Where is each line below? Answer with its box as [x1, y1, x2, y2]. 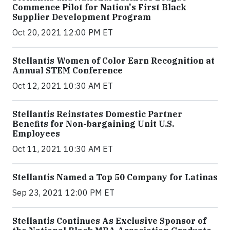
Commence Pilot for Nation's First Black [12, 2, 186, 13]
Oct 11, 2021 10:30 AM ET [12, 144, 113, 155]
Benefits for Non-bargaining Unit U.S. [12, 119, 174, 129]
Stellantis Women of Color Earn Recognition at [12, 55, 215, 66]
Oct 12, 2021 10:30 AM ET [12, 81, 113, 91]
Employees [12, 128, 60, 139]
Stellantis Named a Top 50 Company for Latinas [12, 172, 218, 183]
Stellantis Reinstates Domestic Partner [12, 109, 182, 120]
